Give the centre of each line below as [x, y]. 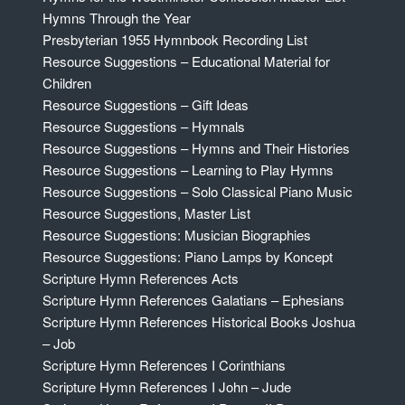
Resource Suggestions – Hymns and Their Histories [196, 148]
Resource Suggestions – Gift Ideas [145, 105]
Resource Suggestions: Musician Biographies [176, 235]
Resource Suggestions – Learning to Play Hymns [188, 170]
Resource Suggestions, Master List [146, 213]
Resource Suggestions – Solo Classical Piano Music [197, 192]
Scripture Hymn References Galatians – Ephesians [193, 300]
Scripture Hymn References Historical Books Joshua [198, 322]
